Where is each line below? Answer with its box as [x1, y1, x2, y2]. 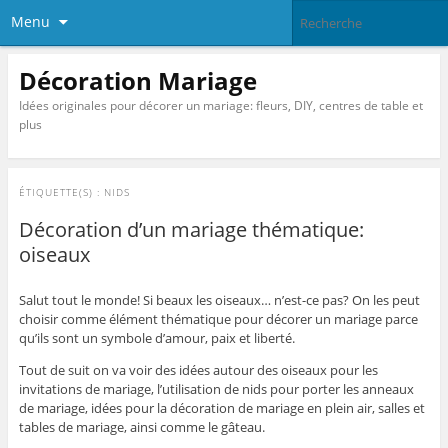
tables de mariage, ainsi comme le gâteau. [18, 418, 265, 437]
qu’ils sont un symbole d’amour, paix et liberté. [18, 329, 295, 348]
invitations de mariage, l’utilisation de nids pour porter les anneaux [18, 380, 414, 399]
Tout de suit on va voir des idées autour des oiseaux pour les [18, 361, 378, 380]
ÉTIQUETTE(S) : [18, 185, 104, 200]
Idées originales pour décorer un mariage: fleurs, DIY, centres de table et [18, 96, 423, 114]
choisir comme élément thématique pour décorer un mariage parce [18, 310, 418, 329]
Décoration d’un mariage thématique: [18, 216, 364, 244]
